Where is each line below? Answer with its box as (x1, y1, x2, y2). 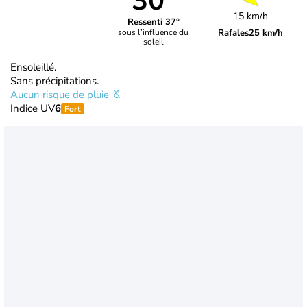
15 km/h (233, 9, 269, 23)
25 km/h (249, 26, 284, 39)
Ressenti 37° (127, 16, 180, 29)
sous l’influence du (118, 27, 189, 38)
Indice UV (10, 101, 55, 115)
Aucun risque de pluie (10, 87, 112, 101)
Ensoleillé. (10, 60, 56, 74)
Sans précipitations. (10, 73, 99, 88)
